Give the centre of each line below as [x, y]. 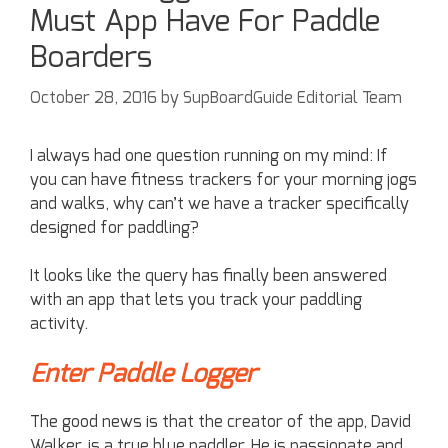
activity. [59, 323]
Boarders [91, 57]
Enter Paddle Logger [143, 374]
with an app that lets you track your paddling [196, 299]
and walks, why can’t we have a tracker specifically [219, 203]
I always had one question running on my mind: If [209, 155]
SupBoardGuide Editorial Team [292, 97]
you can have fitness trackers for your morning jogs [223, 179]
